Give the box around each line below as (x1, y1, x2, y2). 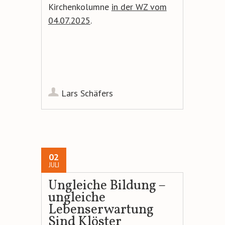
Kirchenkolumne (48, 1, 111, 13)
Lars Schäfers (61, 87, 113, 99)
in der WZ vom (111, 1, 167, 13)
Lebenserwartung (48, 200, 154, 220)
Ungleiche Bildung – (48, 176, 165, 196)
